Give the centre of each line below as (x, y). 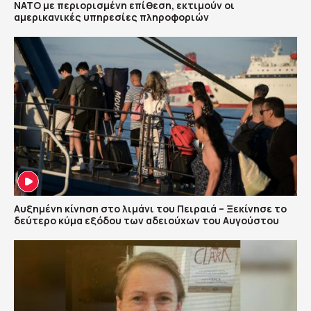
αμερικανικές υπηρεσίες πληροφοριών (111, 17)
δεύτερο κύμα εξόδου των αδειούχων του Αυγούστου (146, 220)
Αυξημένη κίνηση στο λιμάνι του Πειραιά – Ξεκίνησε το (150, 209)
